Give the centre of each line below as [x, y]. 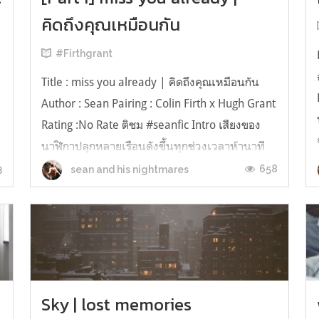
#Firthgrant [84, 54]
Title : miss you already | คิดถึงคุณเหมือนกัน [150, 82]
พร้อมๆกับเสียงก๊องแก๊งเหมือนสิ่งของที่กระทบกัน [155, 168]
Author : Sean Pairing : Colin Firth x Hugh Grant [158, 104]
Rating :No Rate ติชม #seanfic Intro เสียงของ [151, 125]
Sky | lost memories [116, 304]
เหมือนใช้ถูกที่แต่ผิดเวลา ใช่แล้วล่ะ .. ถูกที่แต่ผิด [153, 189]
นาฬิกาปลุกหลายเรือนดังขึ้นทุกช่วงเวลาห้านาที [153, 146]
